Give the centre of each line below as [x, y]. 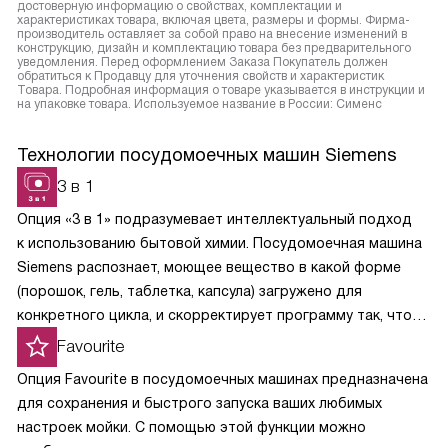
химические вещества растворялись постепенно [187, 339]
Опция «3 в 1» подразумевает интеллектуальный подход [214, 219]
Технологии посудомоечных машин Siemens [207, 155]
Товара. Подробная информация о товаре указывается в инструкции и [221, 90]
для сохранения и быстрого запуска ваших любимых [199, 403]
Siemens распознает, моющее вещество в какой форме [209, 267]
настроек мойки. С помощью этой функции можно [191, 427]
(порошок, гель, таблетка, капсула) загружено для [189, 291]
